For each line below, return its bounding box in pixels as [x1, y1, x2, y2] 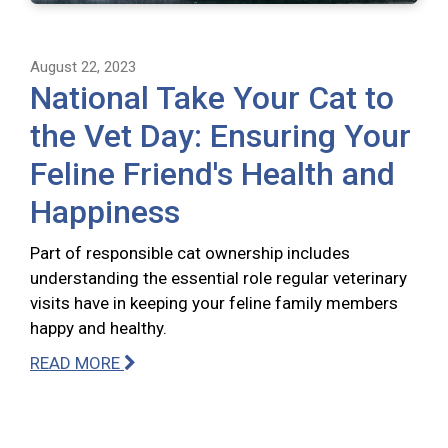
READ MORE [30, 353, 124, 374]
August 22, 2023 [30, 58, 136, 77]
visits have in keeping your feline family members [30, 293, 398, 314]
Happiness [30, 193, 180, 232]
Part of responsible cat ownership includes [30, 243, 350, 264]
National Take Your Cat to [30, 79, 394, 118]
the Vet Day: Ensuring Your [30, 117, 411, 156]
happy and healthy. [30, 318, 167, 339]
